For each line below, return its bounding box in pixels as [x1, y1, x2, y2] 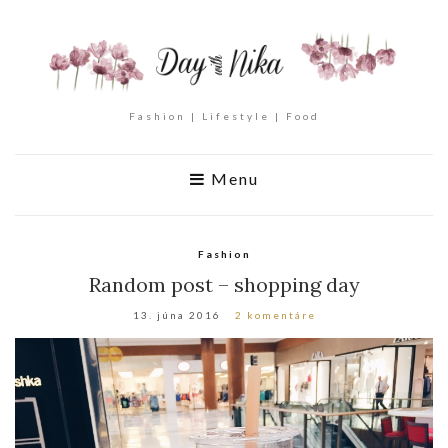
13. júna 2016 [132, 309, 221, 322]
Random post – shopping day [88, 272, 360, 298]
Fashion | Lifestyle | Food [128, 110, 320, 123]
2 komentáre [234, 309, 316, 322]
